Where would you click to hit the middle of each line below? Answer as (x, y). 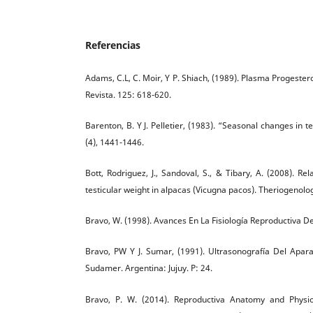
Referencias (113, 45)
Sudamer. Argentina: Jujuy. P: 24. (149, 268)
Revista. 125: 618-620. (128, 95)
